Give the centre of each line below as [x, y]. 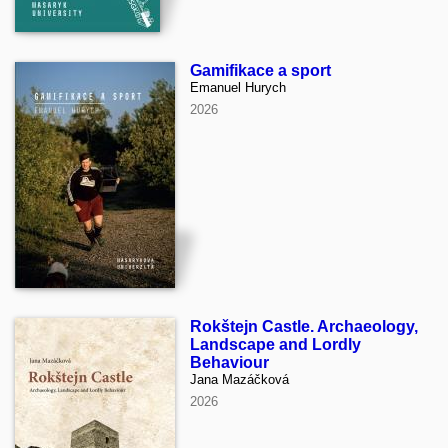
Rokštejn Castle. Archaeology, [304, 326]
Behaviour [229, 362]
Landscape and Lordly [275, 344]
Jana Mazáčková [239, 379]
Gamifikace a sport [260, 70]
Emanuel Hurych [238, 87]
